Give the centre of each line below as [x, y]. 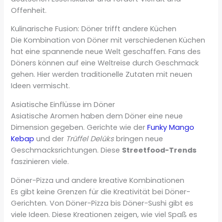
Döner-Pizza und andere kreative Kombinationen [98, 180]
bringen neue [139, 139]
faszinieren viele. [40, 161]
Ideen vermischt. [41, 86]
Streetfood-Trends [160, 150]
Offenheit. [29, 10]
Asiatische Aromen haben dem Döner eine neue [97, 116]
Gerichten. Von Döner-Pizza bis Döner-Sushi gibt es [102, 203]
